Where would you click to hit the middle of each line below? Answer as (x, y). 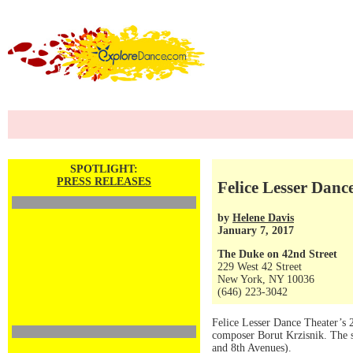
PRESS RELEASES (104, 182)
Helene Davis (263, 217)
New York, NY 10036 (266, 279)
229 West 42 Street (260, 267)
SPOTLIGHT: (104, 169)
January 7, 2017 (256, 230)
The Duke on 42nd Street (277, 254)
